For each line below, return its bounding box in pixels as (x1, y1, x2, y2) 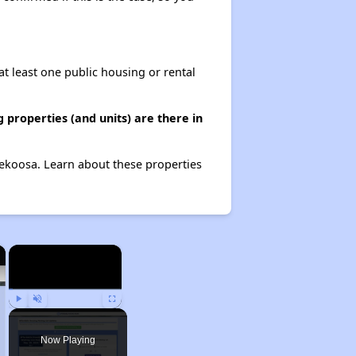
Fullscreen (112, 311, 143, 319)
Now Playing (40, 335, 95, 346)
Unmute (37, 311, 61, 319)
